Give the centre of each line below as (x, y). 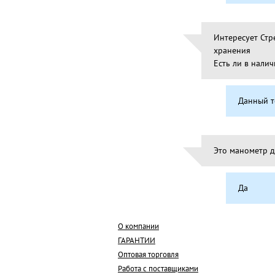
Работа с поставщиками (158, 269)
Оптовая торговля (148, 254)
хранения (232, 50)
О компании (138, 226)
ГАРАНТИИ (137, 240)
